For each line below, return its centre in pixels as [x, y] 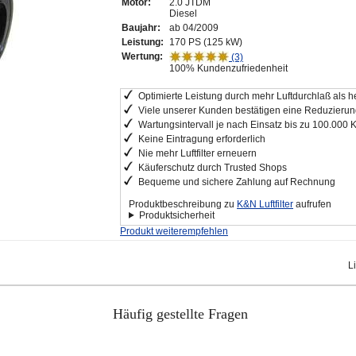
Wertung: [142, 56]
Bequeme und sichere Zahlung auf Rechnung [237, 182]
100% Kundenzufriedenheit [228, 68]
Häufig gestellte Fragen [180, 313]
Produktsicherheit [176, 215]
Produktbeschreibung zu [183, 204]
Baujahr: [141, 27]
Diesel [183, 13]
